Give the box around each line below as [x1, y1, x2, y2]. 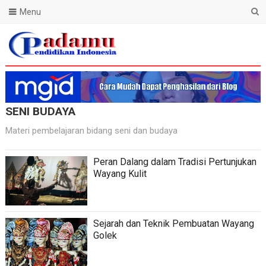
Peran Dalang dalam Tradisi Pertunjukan [93, 156, 256, 168]
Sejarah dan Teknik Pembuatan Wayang [93, 217, 254, 229]
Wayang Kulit [93, 168, 147, 180]
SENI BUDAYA [5, 104, 75, 119]
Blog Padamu [4, 61, 60, 72]
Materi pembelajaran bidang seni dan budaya [5, 125, 178, 137]
